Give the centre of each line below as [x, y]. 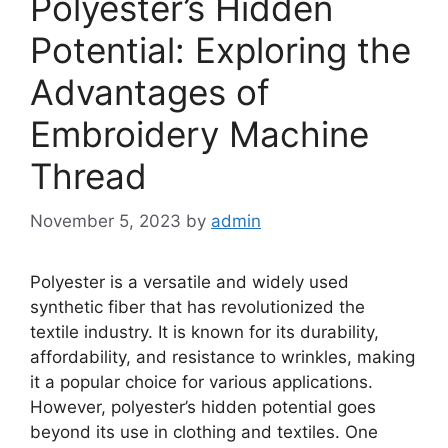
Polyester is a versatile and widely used [189, 281]
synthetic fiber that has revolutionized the [197, 306]
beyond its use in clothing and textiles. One [204, 431]
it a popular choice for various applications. [201, 381]
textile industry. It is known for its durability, [204, 331]
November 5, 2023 [105, 220]
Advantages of [150, 92]
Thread [88, 176]
